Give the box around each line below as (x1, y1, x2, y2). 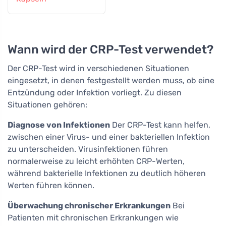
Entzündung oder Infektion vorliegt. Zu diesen (8, 88, 182, 98)
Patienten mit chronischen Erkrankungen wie (8, 213, 179, 223)
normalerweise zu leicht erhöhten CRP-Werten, (8, 156, 185, 166)
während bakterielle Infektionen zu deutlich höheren (8, 168, 206, 179)
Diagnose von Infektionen (8, 120, 110, 130)
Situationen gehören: (8, 100, 87, 110)
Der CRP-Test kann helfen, (110, 120, 210, 130)
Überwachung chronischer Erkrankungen (8, 201, 171, 211)
